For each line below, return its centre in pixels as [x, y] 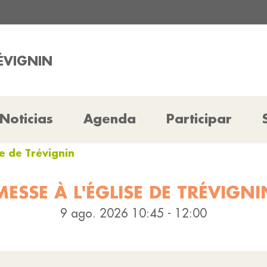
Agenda [109, 119]
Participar [199, 119]
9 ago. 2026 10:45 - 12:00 [133, 213]
